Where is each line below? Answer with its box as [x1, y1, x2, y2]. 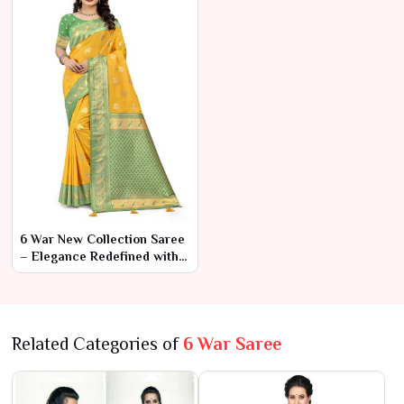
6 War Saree [183, 333, 281, 353]
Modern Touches [20, 265, 117, 280]
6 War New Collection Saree [20, 231, 185, 246]
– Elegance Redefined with [20, 248, 179, 263]
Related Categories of [12, 333, 183, 353]
